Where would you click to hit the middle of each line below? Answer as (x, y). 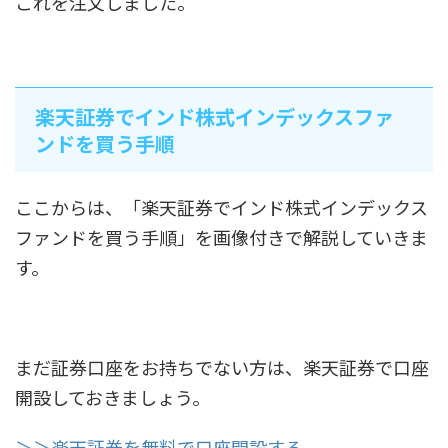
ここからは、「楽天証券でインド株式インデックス (221, 207)
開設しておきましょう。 (112, 397)
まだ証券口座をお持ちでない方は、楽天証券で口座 (222, 367)
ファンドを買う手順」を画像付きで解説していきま (221, 237)
